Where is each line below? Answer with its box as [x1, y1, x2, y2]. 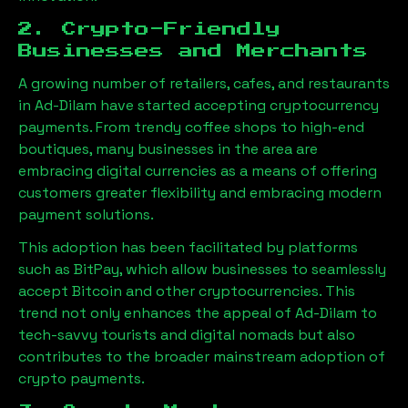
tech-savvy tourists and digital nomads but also [18, 325, 355, 344]
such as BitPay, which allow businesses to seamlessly [18, 260, 386, 279]
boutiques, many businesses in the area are [18, 139, 318, 158]
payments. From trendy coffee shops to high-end [18, 117, 364, 137]
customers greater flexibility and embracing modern [18, 183, 382, 202]
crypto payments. [18, 369, 145, 388]
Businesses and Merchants [18, 44, 368, 58]
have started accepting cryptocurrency [100, 96, 379, 115]
